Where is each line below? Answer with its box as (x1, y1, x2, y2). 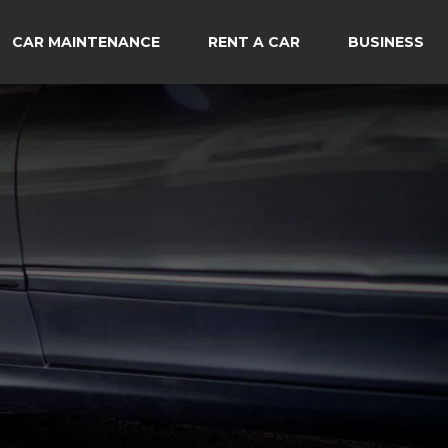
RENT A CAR (208, 33, 300, 51)
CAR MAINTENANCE (12, 33, 160, 51)
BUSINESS (348, 33, 424, 51)
